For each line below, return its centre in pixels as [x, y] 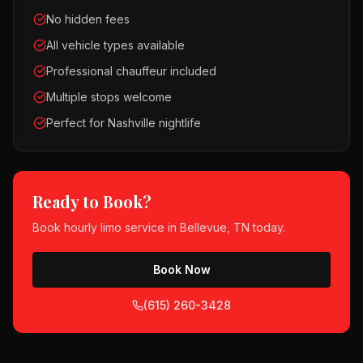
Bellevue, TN [215, 227]
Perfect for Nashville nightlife [124, 123]
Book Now [181, 269]
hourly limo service [114, 227]
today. [267, 227]
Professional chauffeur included [131, 71]
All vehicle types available [115, 45]
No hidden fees [88, 19]
